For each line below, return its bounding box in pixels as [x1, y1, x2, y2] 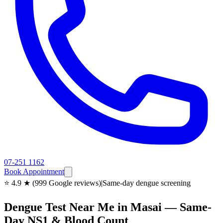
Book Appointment [4, 167, 64, 176]
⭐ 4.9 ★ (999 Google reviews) [4, 179, 101, 187]
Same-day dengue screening [103, 179, 191, 187]
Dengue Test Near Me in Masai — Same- [4, 200, 212, 214]
